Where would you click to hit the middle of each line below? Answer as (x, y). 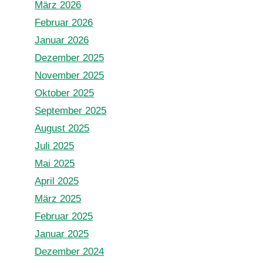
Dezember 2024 (70, 252)
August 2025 (62, 128)
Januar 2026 (62, 40)
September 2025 (71, 111)
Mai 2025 (55, 163)
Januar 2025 (62, 234)
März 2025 (58, 199)
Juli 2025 (55, 146)
